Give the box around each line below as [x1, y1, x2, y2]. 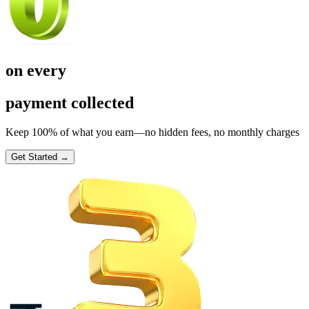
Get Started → [11, 151, 69, 162]
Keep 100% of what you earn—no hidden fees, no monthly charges [6, 126, 299, 138]
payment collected [6, 93, 134, 112]
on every [6, 61, 66, 79]
